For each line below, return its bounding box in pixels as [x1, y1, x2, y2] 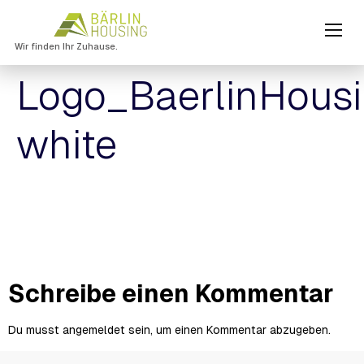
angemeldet [63, 323, 125, 337]
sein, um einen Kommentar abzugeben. [125, 323, 331, 337]
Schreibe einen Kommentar [8, 279, 334, 309]
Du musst [8, 323, 63, 337]
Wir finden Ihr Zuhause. [15, 41, 118, 51]
